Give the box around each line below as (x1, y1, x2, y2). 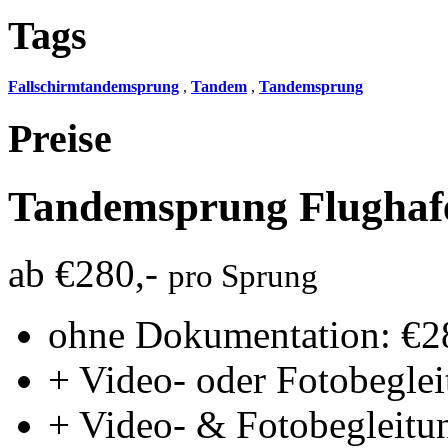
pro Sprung (168, 257, 318, 294)
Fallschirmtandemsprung (8, 78, 179, 96)
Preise (8, 115, 112, 161)
